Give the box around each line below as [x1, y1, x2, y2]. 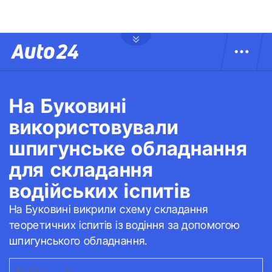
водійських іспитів [9, 179, 191, 203]
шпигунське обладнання [9, 137, 248, 160]
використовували [9, 115, 179, 139]
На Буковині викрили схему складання [9, 203, 208, 216]
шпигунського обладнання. [9, 234, 148, 247]
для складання [9, 158, 154, 182]
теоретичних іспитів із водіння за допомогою [9, 219, 240, 231]
